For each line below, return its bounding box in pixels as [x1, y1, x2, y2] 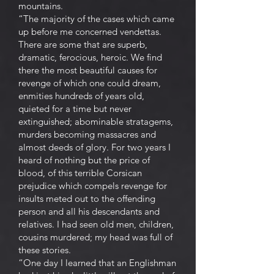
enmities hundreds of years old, [18, 90, 144, 102]
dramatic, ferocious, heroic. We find [18, 51, 162, 63]
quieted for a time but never [18, 103, 131, 114]
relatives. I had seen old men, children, [18, 218, 174, 230]
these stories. [18, 244, 71, 256]
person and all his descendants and [18, 206, 160, 217]
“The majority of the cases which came [18, 13, 174, 24]
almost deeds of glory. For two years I [18, 141, 171, 153]
